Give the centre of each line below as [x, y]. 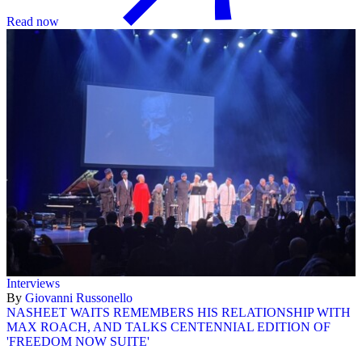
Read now [33, 22]
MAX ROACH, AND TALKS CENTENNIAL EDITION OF [168, 326]
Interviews [33, 283]
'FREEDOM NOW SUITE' [78, 341]
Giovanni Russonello [79, 297]
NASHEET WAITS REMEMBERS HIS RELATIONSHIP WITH [179, 312]
